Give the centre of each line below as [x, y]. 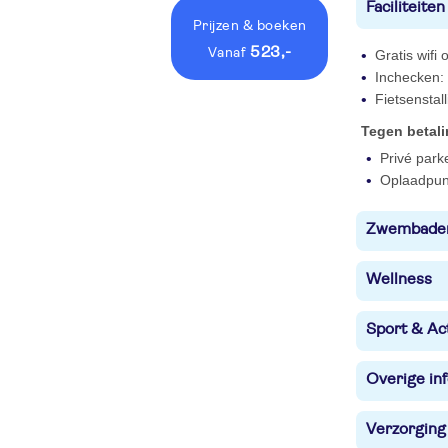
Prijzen [217, 26]
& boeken [274, 26]
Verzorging [406, 429]
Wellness [399, 279]
